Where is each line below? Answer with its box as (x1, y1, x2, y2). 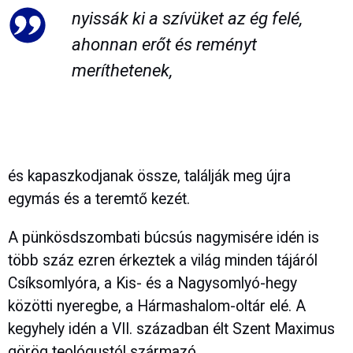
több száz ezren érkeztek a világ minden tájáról (8, 251, 318, 269)
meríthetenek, (71, 60, 173, 81)
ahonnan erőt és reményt (71, 34, 257, 55)
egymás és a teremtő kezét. (8, 190, 190, 209)
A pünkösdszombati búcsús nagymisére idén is (8, 228, 319, 247)
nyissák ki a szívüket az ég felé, (71, 8, 303, 29)
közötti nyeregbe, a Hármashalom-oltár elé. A (8, 296, 306, 315)
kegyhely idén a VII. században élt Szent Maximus (8, 319, 335, 338)
